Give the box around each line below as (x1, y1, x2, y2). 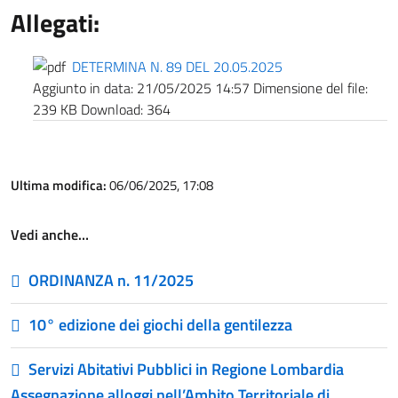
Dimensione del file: (253, 77, 368, 99)
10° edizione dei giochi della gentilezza (28, 313, 292, 337)
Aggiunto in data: (33, 77, 133, 99)
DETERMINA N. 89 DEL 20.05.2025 (72, 56, 283, 77)
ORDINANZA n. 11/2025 (28, 268, 194, 292)
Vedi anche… (11, 224, 89, 245)
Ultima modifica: (11, 175, 109, 195)
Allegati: (11, 4, 99, 42)
